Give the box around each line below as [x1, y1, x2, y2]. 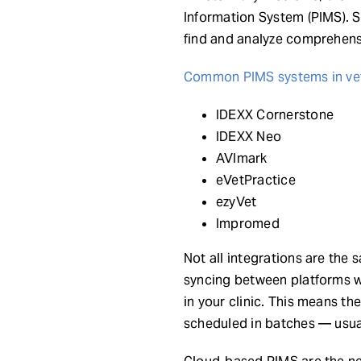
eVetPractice [215, 171, 296, 189]
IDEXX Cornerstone [215, 106, 334, 123]
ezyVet [215, 193, 257, 210]
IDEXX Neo [215, 127, 282, 145]
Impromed [215, 214, 280, 232]
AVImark [215, 149, 268, 167]
